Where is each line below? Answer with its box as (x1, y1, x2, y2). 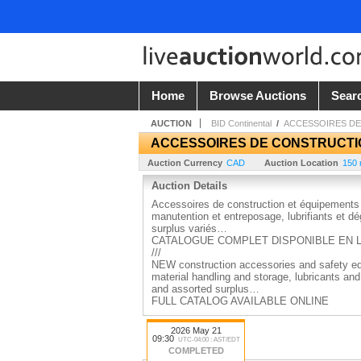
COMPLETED (168, 346, 224, 356)
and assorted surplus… (151, 283, 259, 296)
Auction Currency (147, 158, 222, 168)
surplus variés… (151, 222, 227, 235)
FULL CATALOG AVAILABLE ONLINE (151, 295, 329, 308)
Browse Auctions (210, 89, 306, 103)
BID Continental (211, 118, 272, 129)
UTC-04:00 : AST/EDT (177, 336, 240, 344)
